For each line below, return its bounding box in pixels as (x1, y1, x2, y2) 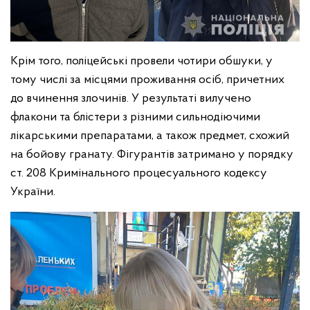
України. (10, 185, 55, 199)
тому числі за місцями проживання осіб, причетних (10, 73, 284, 87)
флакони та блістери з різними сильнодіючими (10, 111, 260, 125)
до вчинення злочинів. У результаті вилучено (10, 92, 251, 106)
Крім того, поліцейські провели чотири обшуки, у (10, 55, 273, 69)
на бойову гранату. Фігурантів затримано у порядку (10, 148, 293, 162)
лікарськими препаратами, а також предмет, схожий (10, 129, 289, 143)
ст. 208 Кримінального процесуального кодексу (10, 167, 267, 181)
